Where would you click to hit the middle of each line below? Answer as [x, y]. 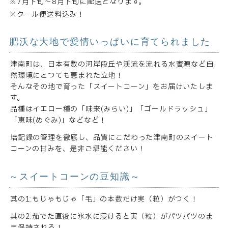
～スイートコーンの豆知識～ [75, 177]
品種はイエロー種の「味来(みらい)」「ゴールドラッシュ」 [111, 109]
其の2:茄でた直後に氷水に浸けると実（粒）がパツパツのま [111, 217]
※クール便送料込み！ [47, 15]
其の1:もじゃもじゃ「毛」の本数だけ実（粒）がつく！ [104, 199]
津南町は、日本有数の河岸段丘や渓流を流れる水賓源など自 [112, 65]
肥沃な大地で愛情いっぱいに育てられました [110, 42]
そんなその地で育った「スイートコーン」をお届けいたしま [111, 87]
